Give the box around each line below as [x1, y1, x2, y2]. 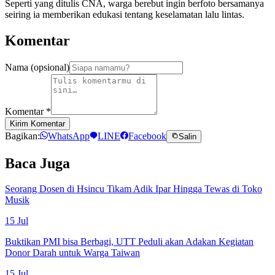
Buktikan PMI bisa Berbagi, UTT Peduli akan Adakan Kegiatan [5, 236, 254, 247]
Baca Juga [5, 155, 70, 171]
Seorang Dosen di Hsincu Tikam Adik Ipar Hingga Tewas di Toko [5, 184, 262, 195]
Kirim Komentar [10, 118, 65, 128]
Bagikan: [5, 130, 40, 141]
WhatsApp [48, 130, 90, 141]
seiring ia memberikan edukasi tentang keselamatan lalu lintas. [5, 9, 244, 20]
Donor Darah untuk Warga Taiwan [5, 247, 140, 258]
